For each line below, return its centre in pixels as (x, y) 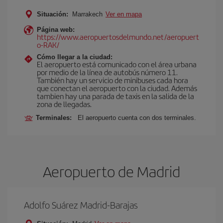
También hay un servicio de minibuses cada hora (112, 80)
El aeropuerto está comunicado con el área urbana (117, 64)
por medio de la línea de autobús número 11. (107, 72)
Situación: (53, 14)
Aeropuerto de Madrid (111, 171)
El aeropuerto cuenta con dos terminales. (137, 118)
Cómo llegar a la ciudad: (75, 57)
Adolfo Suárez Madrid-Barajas (81, 205)
